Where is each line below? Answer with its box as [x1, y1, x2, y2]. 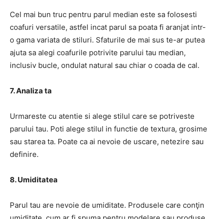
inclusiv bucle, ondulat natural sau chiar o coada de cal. [10, 60, 199, 70]
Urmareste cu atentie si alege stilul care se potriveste [10, 111, 195, 121]
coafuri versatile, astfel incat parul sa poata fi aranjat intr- [10, 22, 206, 32]
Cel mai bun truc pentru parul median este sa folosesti [10, 9, 197, 19]
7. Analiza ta [10, 86, 52, 95]
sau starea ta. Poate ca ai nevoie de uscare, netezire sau [10, 136, 204, 146]
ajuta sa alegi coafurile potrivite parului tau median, [10, 47, 186, 57]
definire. [10, 149, 39, 159]
